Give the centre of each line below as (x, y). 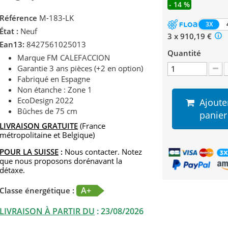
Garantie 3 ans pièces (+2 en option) (80, 68)
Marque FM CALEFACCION (65, 58)
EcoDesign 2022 (46, 101)
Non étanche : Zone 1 (55, 90)
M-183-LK (56, 18)
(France (92, 126)
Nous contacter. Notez (102, 152)
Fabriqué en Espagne (54, 79)
